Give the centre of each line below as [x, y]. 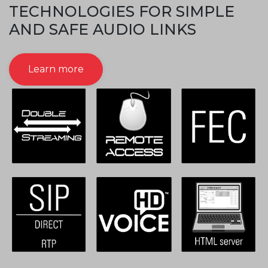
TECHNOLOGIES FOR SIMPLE [122, 11]
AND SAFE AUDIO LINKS [103, 29]
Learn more [56, 69]
